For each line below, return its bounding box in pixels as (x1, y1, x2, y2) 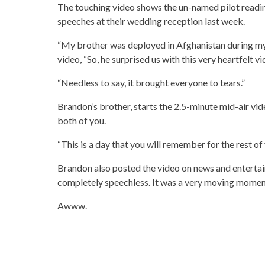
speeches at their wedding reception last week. (57, 15, 245, 27)
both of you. (57, 115, 106, 126)
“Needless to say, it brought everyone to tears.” (57, 77, 245, 88)
